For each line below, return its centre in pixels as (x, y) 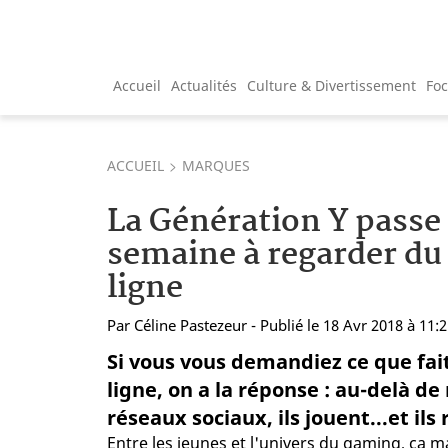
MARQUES (216, 165)
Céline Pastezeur (190, 324)
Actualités (204, 85)
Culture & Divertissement (331, 85)
